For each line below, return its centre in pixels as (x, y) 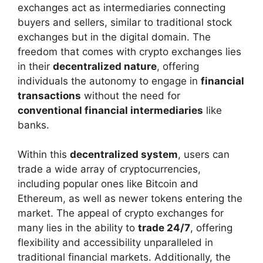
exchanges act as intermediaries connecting (122, 7)
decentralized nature (105, 66)
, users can (204, 155)
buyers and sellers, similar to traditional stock (125, 22)
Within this (44, 155)
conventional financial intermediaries (110, 110)
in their (35, 66)
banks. (33, 125)
